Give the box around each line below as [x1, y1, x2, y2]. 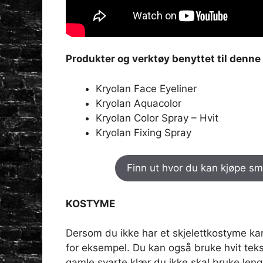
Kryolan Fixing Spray [96, 126, 191, 139]
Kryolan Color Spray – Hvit [96, 112, 218, 124]
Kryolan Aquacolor [96, 97, 181, 109]
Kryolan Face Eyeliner [96, 82, 197, 95]
